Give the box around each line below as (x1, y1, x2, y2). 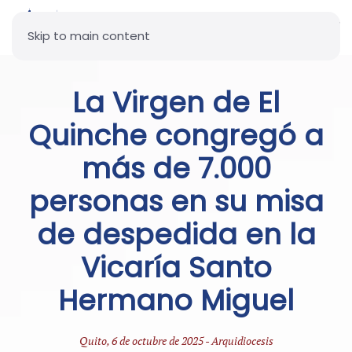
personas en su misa (28, 182, 324, 221)
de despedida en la (36, 215, 316, 254)
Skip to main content (27, 27, 150, 44)
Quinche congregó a (28, 116, 324, 155)
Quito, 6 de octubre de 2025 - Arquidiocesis (79, 333, 273, 348)
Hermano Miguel (58, 281, 294, 320)
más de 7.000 (81, 149, 271, 188)
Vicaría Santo (80, 248, 272, 287)
